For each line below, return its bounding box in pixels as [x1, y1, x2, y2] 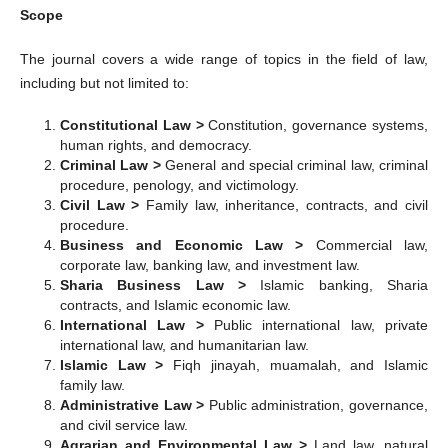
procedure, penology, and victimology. [59, 177, 299, 194]
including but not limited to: [19, 75, 189, 92]
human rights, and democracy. [59, 137, 252, 154]
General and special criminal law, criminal [165, 157, 429, 174]
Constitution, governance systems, [208, 117, 429, 134]
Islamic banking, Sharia [260, 277, 429, 294]
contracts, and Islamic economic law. [59, 297, 291, 314]
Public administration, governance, [208, 397, 429, 414]
